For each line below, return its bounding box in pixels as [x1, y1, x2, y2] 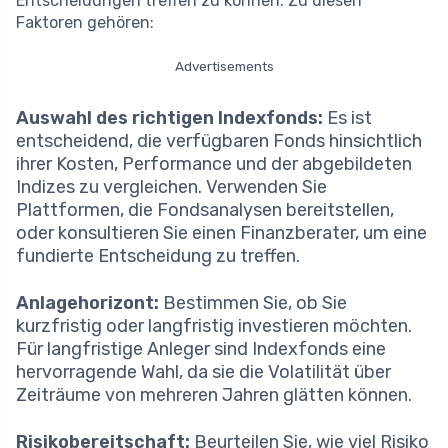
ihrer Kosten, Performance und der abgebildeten [16, 153, 412, 176]
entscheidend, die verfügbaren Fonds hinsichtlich [16, 130, 422, 153]
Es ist [323, 107, 372, 130]
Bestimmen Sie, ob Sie [159, 292, 347, 315]
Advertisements [174, 58, 274, 75]
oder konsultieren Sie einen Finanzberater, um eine [16, 222, 427, 245]
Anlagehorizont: [16, 292, 159, 315]
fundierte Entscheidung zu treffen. [16, 245, 300, 268]
